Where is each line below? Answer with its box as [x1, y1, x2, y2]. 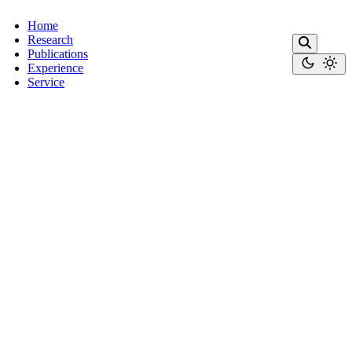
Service [27, 75, 64, 89]
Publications [27, 47, 88, 60]
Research [27, 33, 73, 46]
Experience [27, 61, 83, 75]
